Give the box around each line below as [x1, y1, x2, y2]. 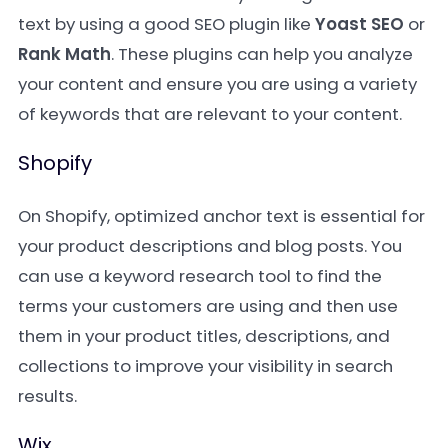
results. [18, 384, 77, 408]
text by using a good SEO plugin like [18, 12, 315, 36]
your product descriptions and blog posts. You [18, 234, 402, 258]
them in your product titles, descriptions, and [18, 324, 390, 348]
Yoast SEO [315, 12, 404, 36]
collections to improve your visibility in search [18, 354, 393, 378]
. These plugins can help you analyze [111, 42, 413, 66]
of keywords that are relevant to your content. [18, 102, 402, 126]
